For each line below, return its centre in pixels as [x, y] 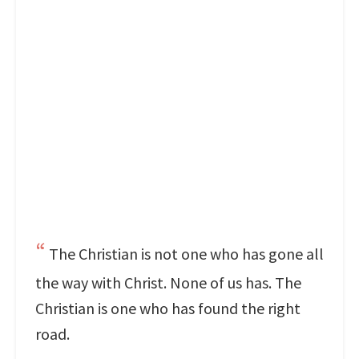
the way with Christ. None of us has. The [168, 282]
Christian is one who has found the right [168, 308]
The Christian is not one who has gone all [186, 254]
